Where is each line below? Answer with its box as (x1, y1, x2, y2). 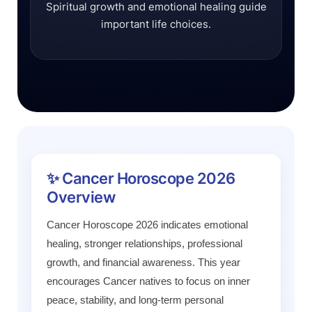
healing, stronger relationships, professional (47, 237, 242, 249)
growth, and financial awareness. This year (47, 256, 240, 268)
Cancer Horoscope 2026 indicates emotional (47, 219, 248, 231)
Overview (47, 188, 115, 206)
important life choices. (101, 17, 211, 31)
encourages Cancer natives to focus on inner (47, 275, 250, 287)
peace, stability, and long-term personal (47, 294, 224, 306)
